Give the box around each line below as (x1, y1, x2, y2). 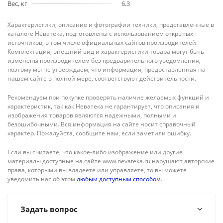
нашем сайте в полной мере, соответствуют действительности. (7, 74, 196, 83)
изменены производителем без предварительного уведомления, (7, 56, 201, 65)
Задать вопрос (20, 204, 78, 214)
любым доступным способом (77, 175, 161, 183)
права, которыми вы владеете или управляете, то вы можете (7, 166, 187, 174)
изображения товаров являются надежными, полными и (7, 111, 176, 119)
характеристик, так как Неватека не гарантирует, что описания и (7, 102, 200, 111)
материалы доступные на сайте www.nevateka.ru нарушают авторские (7, 157, 215, 165)
